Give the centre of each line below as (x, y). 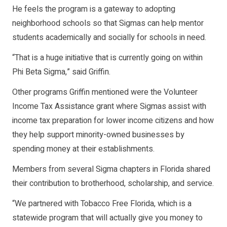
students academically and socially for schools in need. (109, 37)
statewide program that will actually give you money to (107, 218)
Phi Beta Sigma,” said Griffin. (61, 72)
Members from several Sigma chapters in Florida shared (111, 169)
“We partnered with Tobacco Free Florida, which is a (102, 203)
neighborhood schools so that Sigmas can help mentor (108, 23)
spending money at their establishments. (83, 149)
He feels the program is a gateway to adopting (94, 9)
